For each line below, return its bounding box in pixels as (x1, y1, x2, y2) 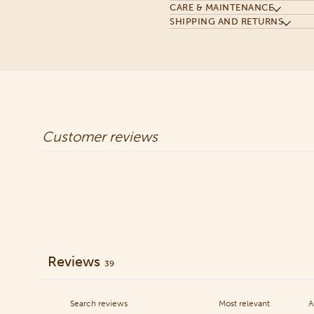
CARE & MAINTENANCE (170, 1, 274, 13)
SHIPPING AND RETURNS (170, 15, 284, 27)
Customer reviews (42, 128, 158, 145)
